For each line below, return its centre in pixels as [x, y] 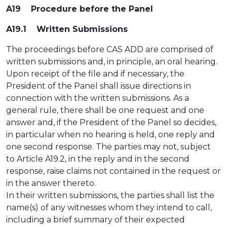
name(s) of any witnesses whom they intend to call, [109, 207]
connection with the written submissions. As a [98, 98]
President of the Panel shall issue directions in [99, 86]
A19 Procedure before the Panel [80, 9]
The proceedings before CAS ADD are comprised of [110, 49]
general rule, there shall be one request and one [105, 110]
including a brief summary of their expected [96, 220]
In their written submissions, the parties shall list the [110, 195]
